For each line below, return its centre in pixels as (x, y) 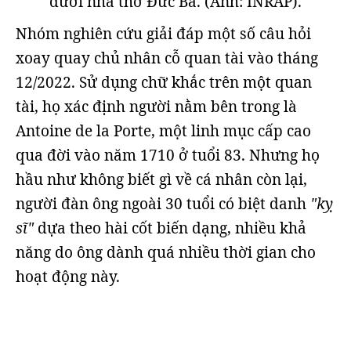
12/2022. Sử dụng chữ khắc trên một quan (164, 82)
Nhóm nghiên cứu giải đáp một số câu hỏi (163, 34)
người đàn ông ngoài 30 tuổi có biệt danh (161, 204)
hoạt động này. (68, 277)
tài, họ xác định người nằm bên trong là (156, 107)
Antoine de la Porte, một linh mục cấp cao (163, 131)
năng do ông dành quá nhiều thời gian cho (166, 252)
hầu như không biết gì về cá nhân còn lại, (161, 179)
